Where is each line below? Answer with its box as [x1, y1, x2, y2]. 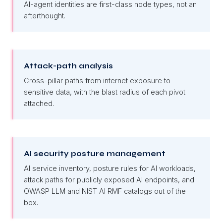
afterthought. [24, 11, 65, 20]
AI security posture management [24, 149, 166, 158]
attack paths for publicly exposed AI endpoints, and [24, 175, 194, 184]
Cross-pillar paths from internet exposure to [24, 76, 170, 85]
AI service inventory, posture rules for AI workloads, [24, 164, 196, 172]
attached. [24, 99, 54, 108]
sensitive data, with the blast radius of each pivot [24, 87, 185, 96]
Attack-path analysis [24, 61, 113, 70]
